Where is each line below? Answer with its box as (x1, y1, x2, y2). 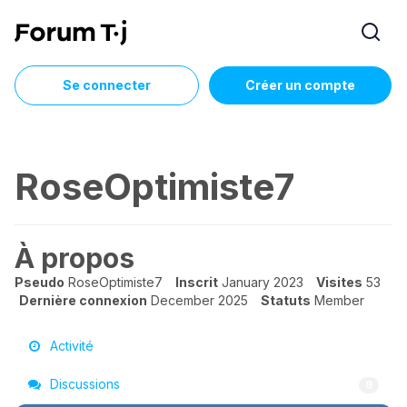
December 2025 (151, 293, 248, 308)
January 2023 (222, 274, 303, 290)
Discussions (46, 376, 120, 392)
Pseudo (15, 274, 65, 290)
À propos (15, 242, 134, 274)
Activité (46, 338, 94, 353)
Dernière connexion (19, 293, 147, 308)
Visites (316, 274, 362, 290)
